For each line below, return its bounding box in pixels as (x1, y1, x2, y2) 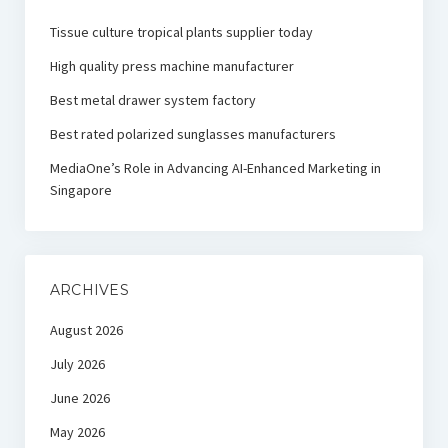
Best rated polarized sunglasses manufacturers (49, 125, 336, 144)
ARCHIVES (49, 281, 130, 300)
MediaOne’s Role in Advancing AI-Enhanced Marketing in (49, 159, 381, 178)
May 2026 (49, 423, 105, 442)
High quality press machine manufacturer (49, 57, 294, 76)
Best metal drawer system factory (49, 91, 256, 110)
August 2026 (49, 321, 123, 340)
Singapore (49, 181, 112, 200)
